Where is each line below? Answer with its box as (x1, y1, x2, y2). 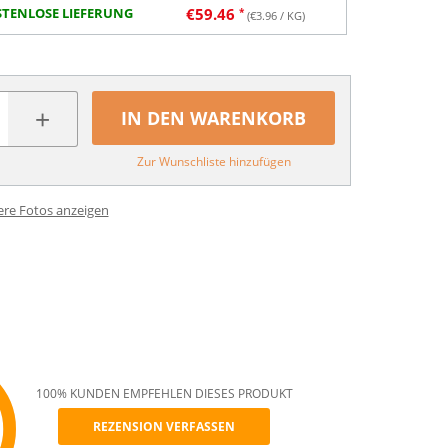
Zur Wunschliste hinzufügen (136, 153, 291, 170)
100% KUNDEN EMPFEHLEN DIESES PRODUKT (35, 385, 293, 402)
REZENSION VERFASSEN (93, 418, 236, 435)
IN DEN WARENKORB (121, 106, 307, 130)
